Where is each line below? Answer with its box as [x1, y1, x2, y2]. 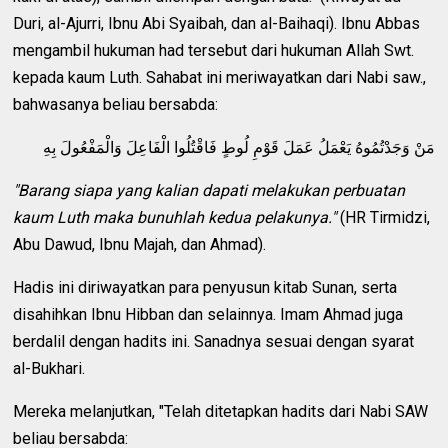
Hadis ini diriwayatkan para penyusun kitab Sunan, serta [13, 277, 398, 297]
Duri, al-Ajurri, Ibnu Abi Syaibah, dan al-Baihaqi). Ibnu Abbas [13, 13, 421, 33]
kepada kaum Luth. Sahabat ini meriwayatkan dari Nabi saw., [13, 67, 427, 87]
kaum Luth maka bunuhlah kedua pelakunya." [13, 207, 337, 227]
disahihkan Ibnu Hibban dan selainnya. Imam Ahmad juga [13, 304, 404, 324]
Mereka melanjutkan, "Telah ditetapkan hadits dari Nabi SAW [13, 401, 429, 421]
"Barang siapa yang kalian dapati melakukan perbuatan [13, 180, 406, 200]
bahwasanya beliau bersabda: [13, 94, 219, 114]
